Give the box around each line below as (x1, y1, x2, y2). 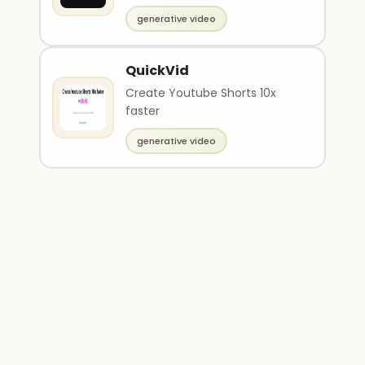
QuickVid (125, 61, 189, 80)
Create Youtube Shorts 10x (125, 85, 276, 101)
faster (125, 103, 160, 119)
